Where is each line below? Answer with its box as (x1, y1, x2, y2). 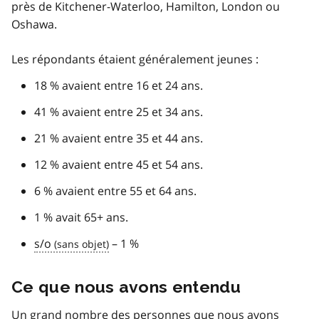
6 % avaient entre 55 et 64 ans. (34, 182, 197, 199)
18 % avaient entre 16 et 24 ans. (34, 77, 203, 93)
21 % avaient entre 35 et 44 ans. (34, 130, 203, 146)
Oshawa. (11, 16, 57, 32)
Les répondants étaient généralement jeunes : (11, 51, 258, 67)
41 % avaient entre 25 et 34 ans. (34, 103, 203, 120)
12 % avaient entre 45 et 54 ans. (34, 156, 203, 172)
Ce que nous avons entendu (11, 276, 241, 296)
